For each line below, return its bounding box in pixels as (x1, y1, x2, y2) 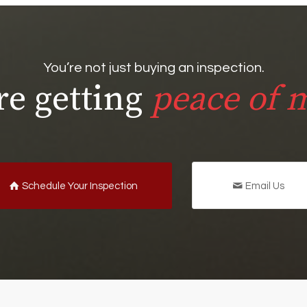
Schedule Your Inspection (22, 181, 138, 191)
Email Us (245, 181, 285, 191)
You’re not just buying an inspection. (42, 61, 265, 75)
